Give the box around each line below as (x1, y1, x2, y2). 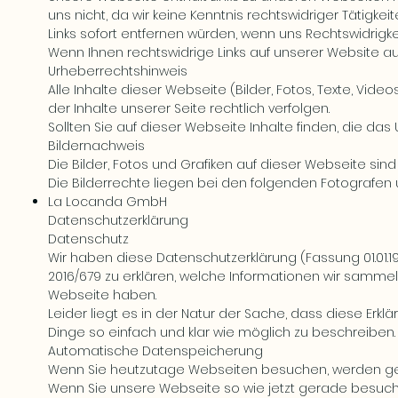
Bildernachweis (48, 137, 145, 155)
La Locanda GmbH (48, 193, 167, 211)
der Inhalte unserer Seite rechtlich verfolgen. (48, 99, 330, 117)
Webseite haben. (48, 286, 156, 304)
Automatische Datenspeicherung (48, 342, 263, 360)
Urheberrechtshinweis (48, 62, 187, 80)
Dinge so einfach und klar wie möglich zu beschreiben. (48, 323, 395, 341)
